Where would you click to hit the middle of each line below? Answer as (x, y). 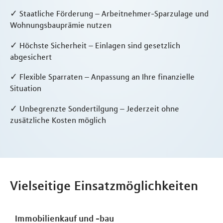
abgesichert (31, 56)
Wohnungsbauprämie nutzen (61, 25)
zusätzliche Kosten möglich (58, 120)
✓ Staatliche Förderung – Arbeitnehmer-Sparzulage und (109, 13)
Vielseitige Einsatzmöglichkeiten (104, 186)
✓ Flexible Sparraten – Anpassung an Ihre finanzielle (102, 77)
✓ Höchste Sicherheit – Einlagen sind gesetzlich (95, 45)
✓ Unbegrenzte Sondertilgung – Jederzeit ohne (95, 109)
